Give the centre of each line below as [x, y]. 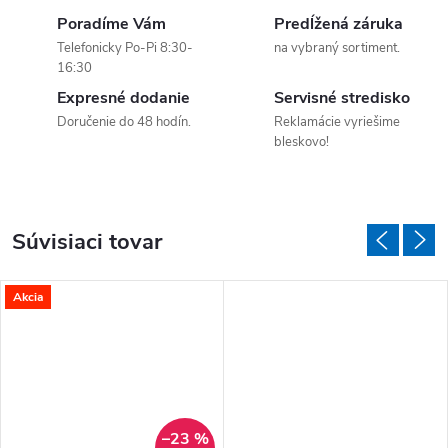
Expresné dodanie [123, 98]
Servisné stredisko [342, 98]
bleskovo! [301, 142]
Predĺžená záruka [338, 24]
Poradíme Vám [111, 24]
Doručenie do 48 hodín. [124, 122]
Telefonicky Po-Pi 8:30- [125, 48]
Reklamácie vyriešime [337, 122]
